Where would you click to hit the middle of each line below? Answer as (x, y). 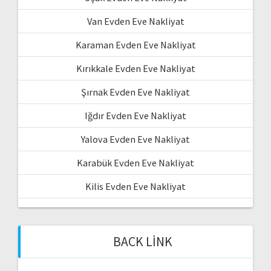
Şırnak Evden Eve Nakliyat (135, 92)
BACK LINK (143, 241)
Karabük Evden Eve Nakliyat (135, 162)
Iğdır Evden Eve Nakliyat (135, 115)
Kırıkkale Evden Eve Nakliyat (135, 68)
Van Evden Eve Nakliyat (135, 21)
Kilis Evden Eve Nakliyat (135, 186)
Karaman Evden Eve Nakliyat (135, 44)
